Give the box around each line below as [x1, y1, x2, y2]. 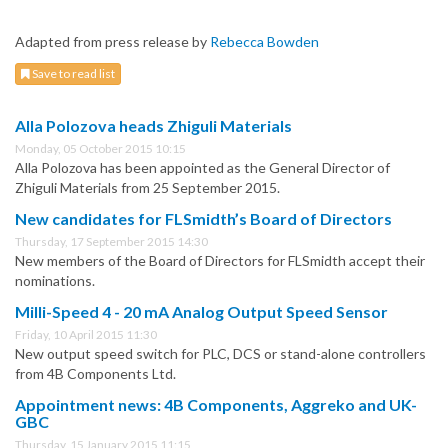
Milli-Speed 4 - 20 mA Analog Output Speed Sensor [15, 302, 388, 322]
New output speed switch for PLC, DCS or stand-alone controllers [15, 345, 426, 363]
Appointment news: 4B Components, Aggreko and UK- [15, 395, 417, 415]
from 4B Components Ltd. [15, 365, 176, 383]
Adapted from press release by [15, 33, 210, 51]
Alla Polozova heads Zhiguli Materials [15, 116, 292, 136]
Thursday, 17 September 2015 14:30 [15, 234, 208, 250]
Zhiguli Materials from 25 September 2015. [15, 179, 280, 197]
